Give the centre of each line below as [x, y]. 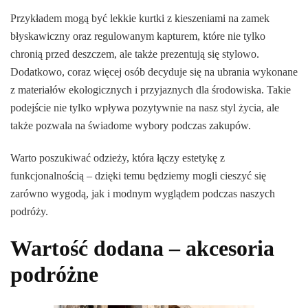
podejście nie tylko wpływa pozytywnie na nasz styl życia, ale [145, 107]
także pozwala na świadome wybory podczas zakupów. [131, 125]
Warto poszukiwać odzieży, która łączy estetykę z [118, 157]
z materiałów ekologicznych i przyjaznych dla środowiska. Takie [151, 89]
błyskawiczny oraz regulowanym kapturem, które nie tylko [138, 36]
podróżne [54, 274]
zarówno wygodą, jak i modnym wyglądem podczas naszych [143, 193]
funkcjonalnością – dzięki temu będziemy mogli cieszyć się [138, 175]
